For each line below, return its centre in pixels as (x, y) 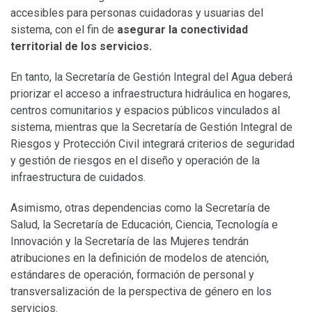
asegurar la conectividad (181, 29)
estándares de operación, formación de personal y (132, 274)
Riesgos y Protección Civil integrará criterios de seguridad (153, 143)
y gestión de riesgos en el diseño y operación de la (135, 160)
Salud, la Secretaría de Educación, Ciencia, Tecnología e (144, 224)
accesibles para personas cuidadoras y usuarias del (137, 13)
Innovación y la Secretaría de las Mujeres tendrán (130, 241)
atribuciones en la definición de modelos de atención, (140, 258)
